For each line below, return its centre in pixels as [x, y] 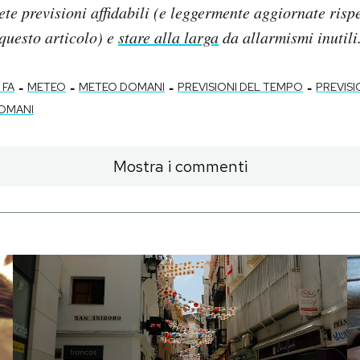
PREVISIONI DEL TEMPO [240, 87]
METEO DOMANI [122, 87]
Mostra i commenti [180, 167]
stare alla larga [168, 37]
